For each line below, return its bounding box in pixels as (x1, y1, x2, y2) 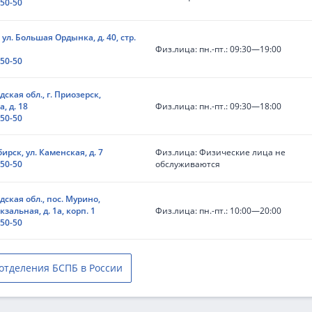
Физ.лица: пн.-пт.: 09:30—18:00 (155, 100, 281, 112)
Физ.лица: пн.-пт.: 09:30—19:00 (155, 43, 281, 55)
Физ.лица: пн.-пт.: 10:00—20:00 (155, 205, 281, 217)
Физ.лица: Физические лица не (155, 146, 286, 158)
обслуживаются (155, 158, 220, 170)
